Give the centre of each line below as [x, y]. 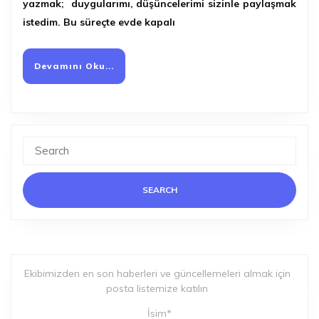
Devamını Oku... [74, 66]
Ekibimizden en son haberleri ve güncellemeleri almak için [157, 274]
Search [38, 143]
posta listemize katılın [157, 289]
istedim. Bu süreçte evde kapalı [99, 22]
